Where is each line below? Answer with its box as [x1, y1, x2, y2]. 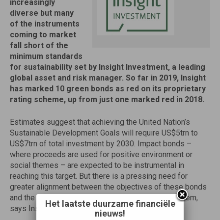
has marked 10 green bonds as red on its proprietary [10, 84, 206, 93]
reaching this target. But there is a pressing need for [10, 171, 188, 181]
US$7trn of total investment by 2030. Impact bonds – [10, 139, 192, 148]
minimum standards [10, 52, 82, 61]
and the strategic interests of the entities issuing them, [10, 193, 198, 202]
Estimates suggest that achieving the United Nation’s [10, 117, 190, 127]
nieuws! [95, 208, 125, 219]
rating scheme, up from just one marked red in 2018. [10, 95, 204, 104]
